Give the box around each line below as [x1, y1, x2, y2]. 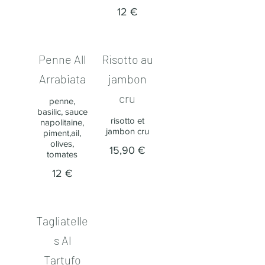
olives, [50, 138, 74, 148]
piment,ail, [43, 128, 81, 138]
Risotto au [101, 52, 153, 66]
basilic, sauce [37, 106, 88, 117]
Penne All [38, 52, 86, 66]
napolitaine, [40, 117, 84, 127]
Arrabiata [38, 72, 86, 86]
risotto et [110, 115, 144, 125]
